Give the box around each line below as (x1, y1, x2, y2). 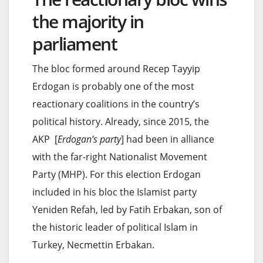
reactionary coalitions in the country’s (32, 97, 200, 110)
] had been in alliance (121, 132, 214, 146)
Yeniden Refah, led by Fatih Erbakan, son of (32, 203, 222, 216)
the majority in (32, 9, 144, 33)
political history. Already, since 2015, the (32, 114, 209, 128)
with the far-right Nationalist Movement (32, 150, 207, 163)
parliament (32, 31, 117, 56)
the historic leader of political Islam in (32, 220, 198, 234)
